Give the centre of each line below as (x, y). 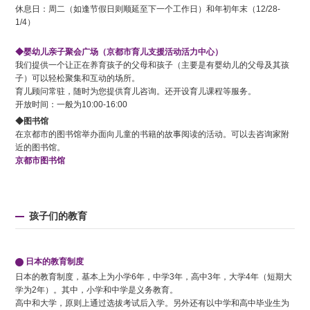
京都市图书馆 (40, 161)
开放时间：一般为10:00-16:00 (76, 105)
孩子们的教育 (58, 216)
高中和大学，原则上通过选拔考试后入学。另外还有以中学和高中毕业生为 (153, 303)
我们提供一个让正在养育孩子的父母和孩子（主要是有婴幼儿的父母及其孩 (153, 65)
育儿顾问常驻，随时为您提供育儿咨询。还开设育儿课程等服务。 (136, 92)
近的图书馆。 (40, 148)
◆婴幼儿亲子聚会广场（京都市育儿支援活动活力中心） (119, 52)
